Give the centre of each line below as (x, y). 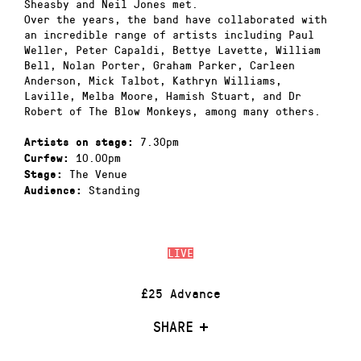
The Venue (95, 174)
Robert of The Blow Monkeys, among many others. (172, 110)
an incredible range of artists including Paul (169, 34)
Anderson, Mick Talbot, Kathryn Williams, (153, 80)
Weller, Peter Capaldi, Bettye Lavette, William (172, 49)
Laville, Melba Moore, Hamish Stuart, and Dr (163, 95)
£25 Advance (180, 293)
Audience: (53, 191)
